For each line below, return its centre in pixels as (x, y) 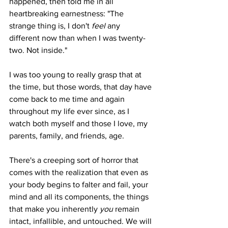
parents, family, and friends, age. (68, 136)
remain (128, 209)
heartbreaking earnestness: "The (67, 14)
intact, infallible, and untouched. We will (81, 221)
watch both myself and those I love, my (79, 124)
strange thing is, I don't (50, 26)
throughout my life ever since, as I (70, 111)
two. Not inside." (38, 50)
